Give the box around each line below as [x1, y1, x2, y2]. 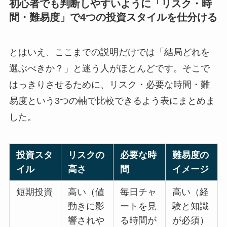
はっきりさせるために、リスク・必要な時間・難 [9, 80, 210, 90]
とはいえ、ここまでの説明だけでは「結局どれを [9, 47, 210, 58]
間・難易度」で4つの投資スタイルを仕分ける [9, 11, 217, 23]
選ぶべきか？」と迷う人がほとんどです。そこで [9, 63, 210, 74]
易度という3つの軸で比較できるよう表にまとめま [9, 96, 215, 106]
